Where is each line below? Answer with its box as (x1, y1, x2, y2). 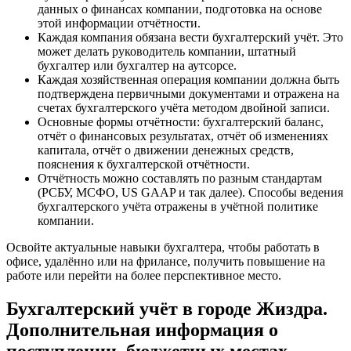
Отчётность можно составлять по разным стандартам (38, 172, 322, 186)
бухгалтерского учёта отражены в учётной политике (38, 200, 318, 214)
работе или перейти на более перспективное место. (6, 269, 281, 283)
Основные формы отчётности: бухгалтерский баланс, (38, 115, 324, 129)
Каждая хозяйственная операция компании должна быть (38, 73, 339, 87)
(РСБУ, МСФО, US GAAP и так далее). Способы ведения (38, 186, 343, 200)
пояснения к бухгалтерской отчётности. (38, 157, 250, 172)
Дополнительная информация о (6, 319, 278, 340)
